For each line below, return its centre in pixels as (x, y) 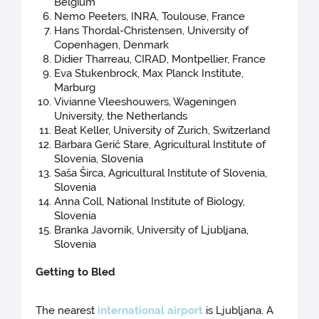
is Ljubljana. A (239, 311)
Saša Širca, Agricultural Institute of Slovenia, (161, 173)
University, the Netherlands (121, 116)
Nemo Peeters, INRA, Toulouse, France (150, 17)
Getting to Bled (76, 272)
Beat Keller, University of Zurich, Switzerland (162, 131)
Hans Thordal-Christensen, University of (152, 31)
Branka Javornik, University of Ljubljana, (152, 230)
